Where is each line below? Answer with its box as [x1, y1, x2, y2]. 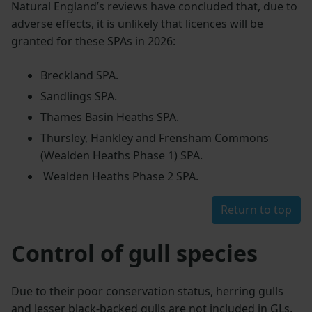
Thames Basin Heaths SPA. [40, 109, 179, 125]
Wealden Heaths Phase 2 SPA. [40, 168, 198, 184]
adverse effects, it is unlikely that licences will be [11, 16, 263, 32]
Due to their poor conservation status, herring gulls [11, 283, 283, 299]
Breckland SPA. [40, 68, 118, 84]
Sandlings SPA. [40, 88, 117, 104]
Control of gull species [11, 237, 258, 268]
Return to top [221, 201, 292, 217]
